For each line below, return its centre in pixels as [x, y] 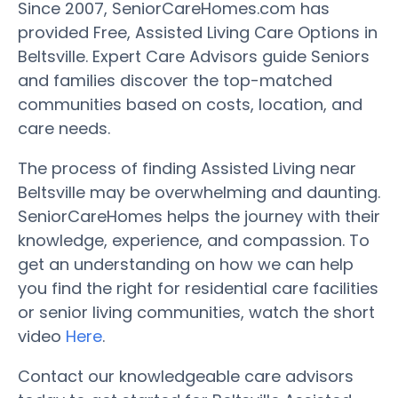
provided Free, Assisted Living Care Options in [198, 32]
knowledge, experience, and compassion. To [194, 240]
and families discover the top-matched [175, 80]
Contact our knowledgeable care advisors [186, 376]
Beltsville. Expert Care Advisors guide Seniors [194, 56]
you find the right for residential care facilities [198, 288]
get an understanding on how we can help [186, 264]
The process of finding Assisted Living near [187, 168]
